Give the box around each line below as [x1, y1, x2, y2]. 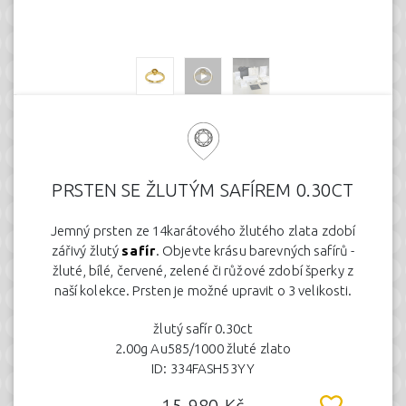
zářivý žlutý [51, 243, 122, 258]
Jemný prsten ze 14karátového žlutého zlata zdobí [50, 223, 356, 238]
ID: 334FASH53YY [151, 361, 255, 376]
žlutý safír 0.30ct [153, 321, 253, 336]
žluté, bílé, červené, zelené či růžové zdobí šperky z [52, 263, 354, 278]
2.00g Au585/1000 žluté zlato [114, 341, 292, 356]
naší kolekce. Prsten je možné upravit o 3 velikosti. [53, 283, 353, 298]
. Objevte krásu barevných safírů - [155, 243, 355, 258]
